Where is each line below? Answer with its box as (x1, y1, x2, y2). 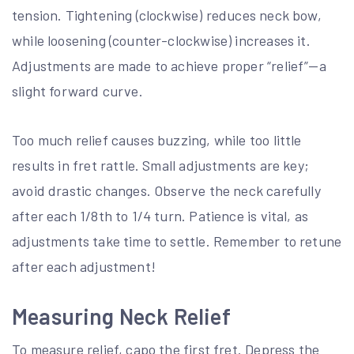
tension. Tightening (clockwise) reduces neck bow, (12, 6, 322, 24)
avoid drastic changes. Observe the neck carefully (12, 182, 321, 200)
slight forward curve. (12, 82, 143, 100)
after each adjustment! (12, 258, 156, 276)
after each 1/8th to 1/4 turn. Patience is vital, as (12, 207, 309, 225)
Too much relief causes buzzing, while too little (12, 131, 302, 149)
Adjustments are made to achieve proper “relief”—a (12, 57, 326, 75)
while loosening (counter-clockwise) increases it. (12, 32, 311, 50)
